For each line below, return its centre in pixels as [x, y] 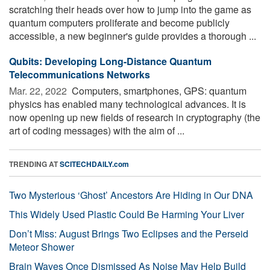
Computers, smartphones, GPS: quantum [158, 90]
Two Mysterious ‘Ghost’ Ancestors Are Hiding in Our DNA [131, 195]
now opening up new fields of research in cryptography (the [135, 117]
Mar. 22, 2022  [39, 90]
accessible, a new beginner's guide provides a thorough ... [133, 36]
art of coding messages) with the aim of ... [97, 130]
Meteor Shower [42, 246]
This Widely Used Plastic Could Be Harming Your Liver [127, 214]
